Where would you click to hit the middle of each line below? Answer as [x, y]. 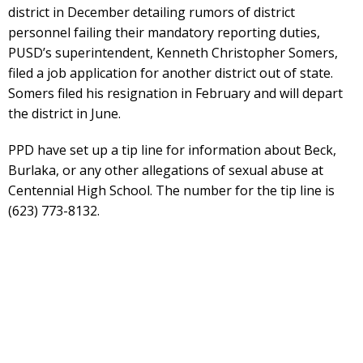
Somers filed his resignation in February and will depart [175, 93]
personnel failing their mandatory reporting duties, [164, 32]
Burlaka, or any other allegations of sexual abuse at [166, 170]
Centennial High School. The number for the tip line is [171, 190]
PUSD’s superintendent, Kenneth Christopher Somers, [173, 52]
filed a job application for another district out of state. [171, 73]
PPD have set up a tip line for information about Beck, [172, 149]
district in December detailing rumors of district [152, 12]
